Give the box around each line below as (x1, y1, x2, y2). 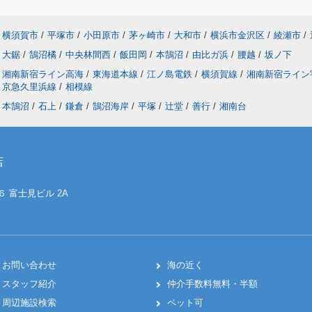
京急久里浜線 (2, 81, 59, 92)
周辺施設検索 (2, 297, 56, 308)
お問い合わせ (2, 260, 56, 270)
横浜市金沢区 (210, 30, 265, 40)
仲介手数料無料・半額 (167, 279, 258, 289)
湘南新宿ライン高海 (2, 69, 86, 79)
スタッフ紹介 (2, 279, 56, 289)
